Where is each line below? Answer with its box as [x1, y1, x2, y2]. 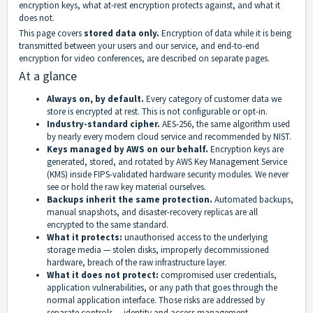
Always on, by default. [47, 93, 146, 105]
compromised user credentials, [161, 269, 277, 282]
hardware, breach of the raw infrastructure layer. [47, 256, 226, 269]
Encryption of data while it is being [159, 27, 291, 40]
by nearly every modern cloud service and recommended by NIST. [47, 131, 291, 143]
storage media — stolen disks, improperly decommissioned [47, 244, 269, 256]
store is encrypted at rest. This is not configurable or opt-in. [47, 105, 268, 118]
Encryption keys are [210, 143, 284, 156]
